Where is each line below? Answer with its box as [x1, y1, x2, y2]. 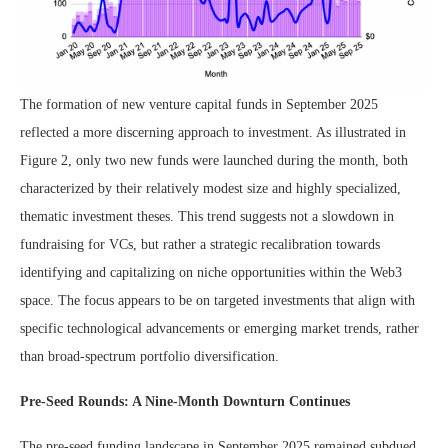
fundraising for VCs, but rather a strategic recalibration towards [20, 236, 380, 252]
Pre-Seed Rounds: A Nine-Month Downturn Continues [20, 393, 350, 409]
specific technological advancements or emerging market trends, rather [20, 320, 419, 336]
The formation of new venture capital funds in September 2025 [20, 96, 378, 112]
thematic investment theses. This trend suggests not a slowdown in [20, 208, 394, 224]
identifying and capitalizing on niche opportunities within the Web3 [20, 264, 402, 280]
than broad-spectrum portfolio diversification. [20, 348, 279, 364]
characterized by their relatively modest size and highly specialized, [20, 180, 401, 196]
